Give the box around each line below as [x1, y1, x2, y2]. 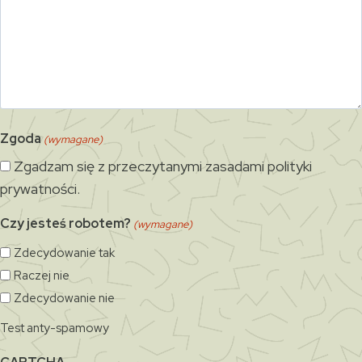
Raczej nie [14, 267, 69, 284]
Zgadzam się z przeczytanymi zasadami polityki [14, 157, 312, 175]
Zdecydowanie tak [14, 244, 115, 261]
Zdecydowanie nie [14, 289, 115, 306]
